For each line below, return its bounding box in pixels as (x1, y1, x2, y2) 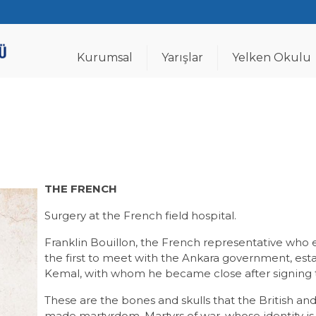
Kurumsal (76, 51, 133, 64)
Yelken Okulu (231, 51, 311, 64)
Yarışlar (161, 51, 203, 64)
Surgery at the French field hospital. (44, 209, 236, 222)
